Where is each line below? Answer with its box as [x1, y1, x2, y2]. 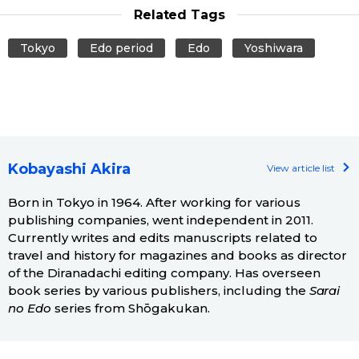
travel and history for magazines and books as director [8, 247, 348, 263]
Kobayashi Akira [8, 159, 131, 178]
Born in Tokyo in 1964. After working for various [8, 194, 301, 210]
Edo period [89, 40, 153, 55]
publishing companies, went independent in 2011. [8, 212, 313, 228]
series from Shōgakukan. [50, 300, 210, 316]
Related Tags [133, 6, 226, 22]
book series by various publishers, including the [8, 282, 309, 298]
